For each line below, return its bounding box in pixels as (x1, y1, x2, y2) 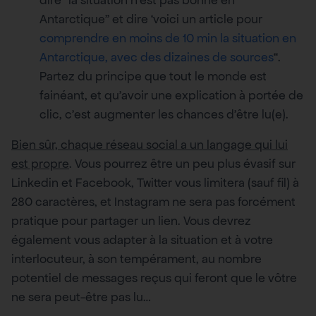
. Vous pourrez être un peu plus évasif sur (69, 156, 296, 172)
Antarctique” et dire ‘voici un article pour (39, 11, 262, 28)
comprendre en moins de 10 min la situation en (39, 30, 296, 47)
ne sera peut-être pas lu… (11, 289, 151, 305)
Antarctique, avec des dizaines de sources (39, 49, 274, 66)
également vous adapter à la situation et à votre (11, 232, 273, 248)
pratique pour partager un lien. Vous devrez (11, 213, 251, 229)
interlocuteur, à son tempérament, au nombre (11, 251, 262, 267)
